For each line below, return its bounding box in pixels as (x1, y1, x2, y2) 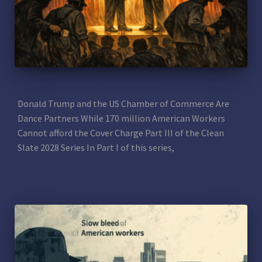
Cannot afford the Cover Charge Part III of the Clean (18, 126, 224, 139)
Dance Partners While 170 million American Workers (18, 112, 225, 124)
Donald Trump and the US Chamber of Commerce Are (18, 97, 229, 109)
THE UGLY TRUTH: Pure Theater (18, 81, 155, 95)
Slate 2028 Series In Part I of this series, (18, 141, 174, 153)
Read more (177, 141, 220, 153)
